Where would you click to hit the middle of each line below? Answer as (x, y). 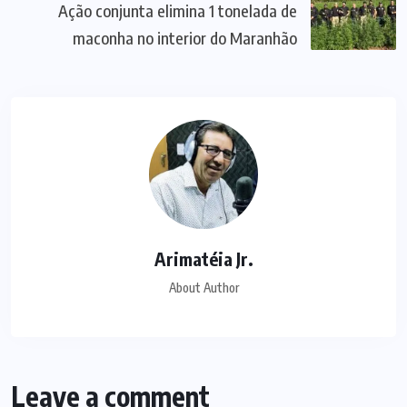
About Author (203, 287)
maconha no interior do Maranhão (185, 37)
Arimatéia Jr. (203, 258)
